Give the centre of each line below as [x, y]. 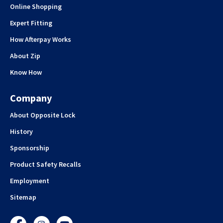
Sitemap [23, 197]
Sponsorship [30, 148]
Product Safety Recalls [46, 164]
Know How [26, 72]
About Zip [25, 56]
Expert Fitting [31, 23]
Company [31, 98]
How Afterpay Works [41, 39]
